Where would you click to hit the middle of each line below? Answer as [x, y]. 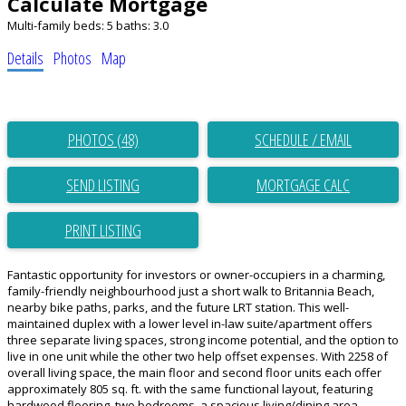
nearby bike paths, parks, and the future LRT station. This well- [178, 308]
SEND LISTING [103, 185]
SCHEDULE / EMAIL [303, 140]
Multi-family [39, 26]
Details [25, 58]
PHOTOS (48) [103, 140]
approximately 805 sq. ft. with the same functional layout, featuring [190, 389]
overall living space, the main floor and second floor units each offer [194, 373]
